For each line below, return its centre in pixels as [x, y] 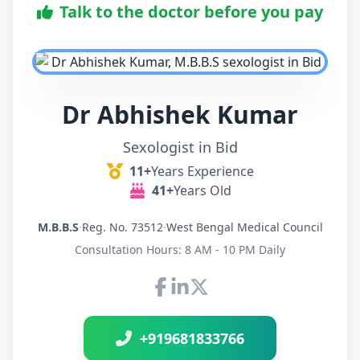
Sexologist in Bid [180, 147]
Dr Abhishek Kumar [180, 115]
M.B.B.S [58, 227]
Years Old [202, 191]
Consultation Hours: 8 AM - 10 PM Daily [180, 250]
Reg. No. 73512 [122, 227]
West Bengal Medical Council [244, 227]
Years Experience [202, 172]
